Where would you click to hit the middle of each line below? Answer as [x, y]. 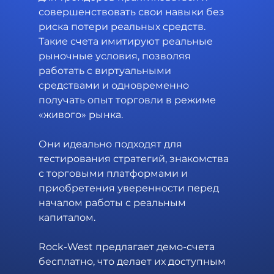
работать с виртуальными [106, 70]
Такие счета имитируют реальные [127, 41]
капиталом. [68, 217]
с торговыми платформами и [114, 173]
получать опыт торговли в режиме [128, 100]
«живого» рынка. [80, 114]
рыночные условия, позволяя [116, 56]
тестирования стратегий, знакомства [135, 158]
